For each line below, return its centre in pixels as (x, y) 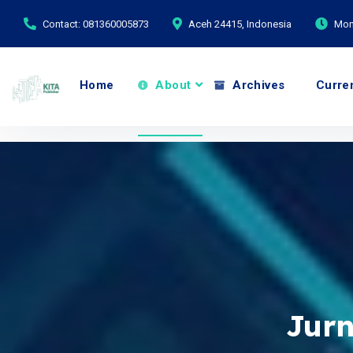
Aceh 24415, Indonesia (240, 24)
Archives (257, 85)
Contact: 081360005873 (96, 24)
